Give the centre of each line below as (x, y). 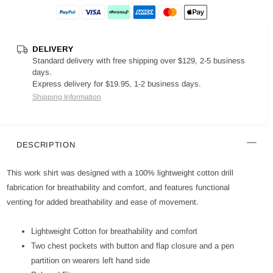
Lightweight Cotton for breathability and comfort (114, 231)
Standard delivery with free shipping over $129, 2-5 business (139, 61)
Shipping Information (67, 97)
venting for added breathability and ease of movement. (103, 202)
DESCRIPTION (46, 145)
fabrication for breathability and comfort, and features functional (118, 187)
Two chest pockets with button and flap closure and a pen (133, 246)
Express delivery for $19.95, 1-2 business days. (117, 84)
